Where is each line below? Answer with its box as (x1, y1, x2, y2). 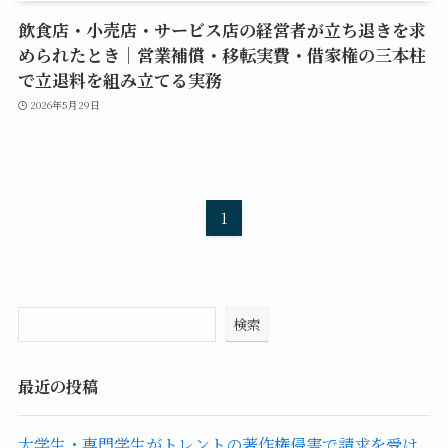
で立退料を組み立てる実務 (17, 67, 222, 93)
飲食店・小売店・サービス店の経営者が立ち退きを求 (17, 17, 426, 43)
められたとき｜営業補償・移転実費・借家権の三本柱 (17, 42, 426, 68)
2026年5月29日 (30, 96, 101, 112)
